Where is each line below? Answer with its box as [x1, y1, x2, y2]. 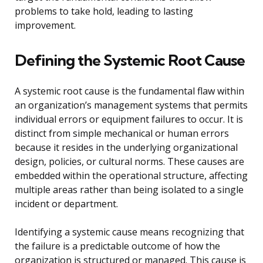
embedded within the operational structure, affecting [15, 169, 248, 183]
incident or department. [15, 197, 118, 211]
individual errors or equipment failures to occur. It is [15, 113, 243, 126]
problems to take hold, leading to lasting [15, 5, 193, 18]
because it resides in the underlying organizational [15, 141, 238, 154]
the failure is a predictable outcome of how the [15, 240, 220, 253]
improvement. [15, 19, 76, 32]
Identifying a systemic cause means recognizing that [15, 225, 244, 239]
